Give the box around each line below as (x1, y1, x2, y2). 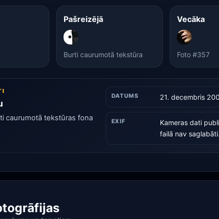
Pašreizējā (64, 14, 104, 24)
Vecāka (177, 14, 205, 24)
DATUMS (111, 92, 139, 100)
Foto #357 (177, 50, 210, 59)
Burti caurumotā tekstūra (64, 50, 143, 59)
